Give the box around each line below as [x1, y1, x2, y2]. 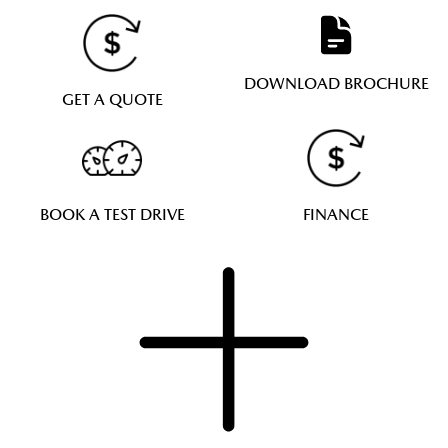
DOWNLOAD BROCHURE [243, 74, 429, 93]
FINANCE [303, 205, 369, 224]
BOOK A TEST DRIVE [39, 205, 185, 224]
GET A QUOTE [61, 90, 163, 109]
